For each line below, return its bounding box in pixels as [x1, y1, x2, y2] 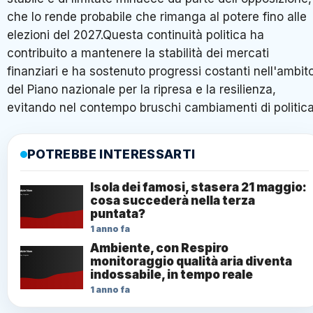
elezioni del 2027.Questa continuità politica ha [7, 27, 264, 42]
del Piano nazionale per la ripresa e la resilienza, [7, 82, 276, 96]
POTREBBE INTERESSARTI [27, 146, 196, 161]
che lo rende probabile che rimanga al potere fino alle [7, 9, 307, 24]
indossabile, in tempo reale [90, 267, 253, 282]
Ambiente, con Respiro [90, 240, 228, 255]
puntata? [90, 206, 145, 221]
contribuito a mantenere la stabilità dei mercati [7, 45, 269, 60]
